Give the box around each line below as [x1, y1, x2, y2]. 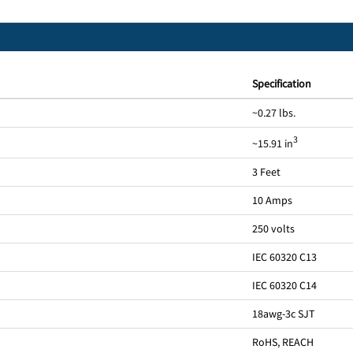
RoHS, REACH [251, 335, 314, 350]
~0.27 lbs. [251, 106, 295, 121]
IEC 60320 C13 [251, 250, 317, 265]
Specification [251, 76, 311, 91]
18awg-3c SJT [251, 307, 315, 321]
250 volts [251, 221, 295, 236]
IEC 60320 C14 [251, 278, 317, 293]
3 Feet [251, 165, 281, 180]
